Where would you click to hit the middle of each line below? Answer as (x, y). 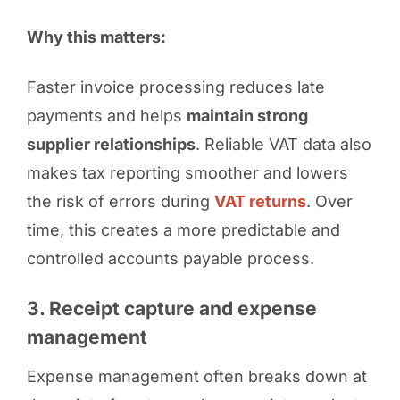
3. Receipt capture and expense (171, 308)
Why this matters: (96, 37)
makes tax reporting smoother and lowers (187, 172)
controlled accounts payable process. (170, 258)
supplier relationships (111, 144)
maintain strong (247, 115)
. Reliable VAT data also (283, 144)
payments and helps (106, 115)
